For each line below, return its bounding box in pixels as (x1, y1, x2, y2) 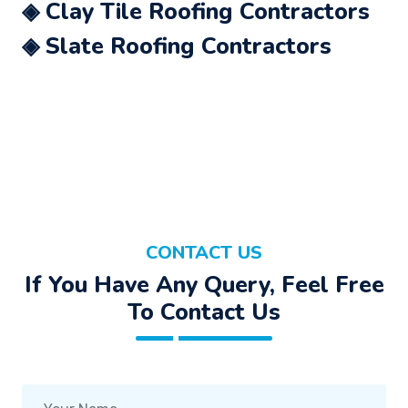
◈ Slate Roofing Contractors (22, 30, 331, 62)
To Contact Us (127, 296, 280, 328)
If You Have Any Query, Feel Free (24, 269, 384, 301)
